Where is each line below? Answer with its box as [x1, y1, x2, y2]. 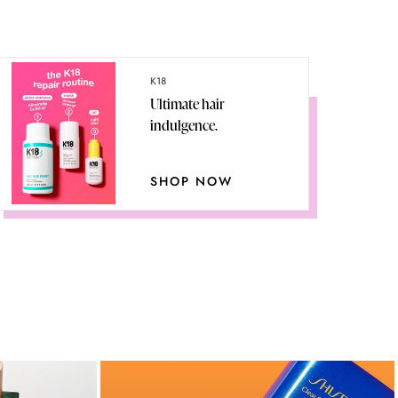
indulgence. [150, 115, 219, 135]
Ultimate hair [150, 93, 226, 114]
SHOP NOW [150, 171, 234, 190]
